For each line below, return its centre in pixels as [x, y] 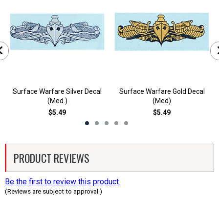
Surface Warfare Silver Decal [57, 91]
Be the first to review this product [62, 181]
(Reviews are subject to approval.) [54, 191]
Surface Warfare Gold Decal [162, 91]
